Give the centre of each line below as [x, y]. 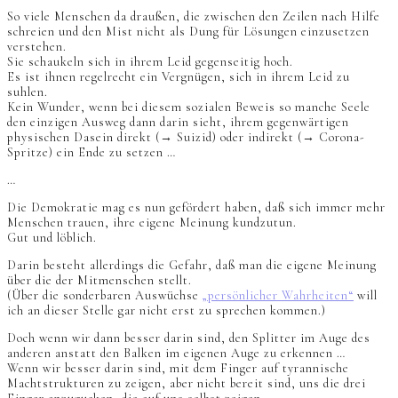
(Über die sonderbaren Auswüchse [105, 295]
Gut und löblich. [52, 237]
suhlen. [28, 92]
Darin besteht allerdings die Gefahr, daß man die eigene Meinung [192, 265]
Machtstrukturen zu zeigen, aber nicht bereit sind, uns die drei [187, 383]
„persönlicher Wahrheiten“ [278, 295]
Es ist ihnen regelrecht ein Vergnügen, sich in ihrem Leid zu [179, 76]
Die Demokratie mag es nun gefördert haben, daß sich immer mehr [196, 207]
